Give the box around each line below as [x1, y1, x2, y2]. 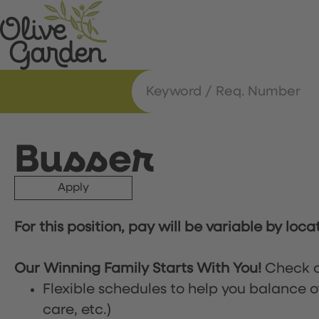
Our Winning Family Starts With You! [14, 261, 265, 276]
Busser [14, 141, 155, 180]
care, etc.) [43, 303, 111, 317]
